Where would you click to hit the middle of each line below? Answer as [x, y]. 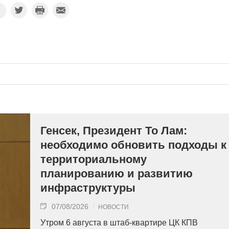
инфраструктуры [88, 188]
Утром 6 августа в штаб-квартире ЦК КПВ [119, 223]
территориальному [94, 159]
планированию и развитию [117, 174]
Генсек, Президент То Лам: [114, 131]
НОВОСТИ [113, 207]
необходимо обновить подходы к [133, 145]
